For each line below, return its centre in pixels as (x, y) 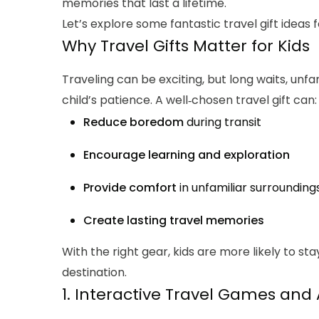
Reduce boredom (134, 122)
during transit (223, 122)
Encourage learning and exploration (187, 155)
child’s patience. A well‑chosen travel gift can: (189, 100)
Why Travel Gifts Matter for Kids (186, 46)
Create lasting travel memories (174, 221)
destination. (94, 273)
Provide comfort (130, 188)
